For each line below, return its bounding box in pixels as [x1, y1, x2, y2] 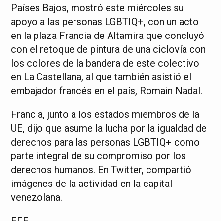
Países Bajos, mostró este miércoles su [11, 2, 184, 14]
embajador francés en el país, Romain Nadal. [11, 85, 203, 97]
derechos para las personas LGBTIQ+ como [11, 136, 200, 148]
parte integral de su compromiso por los [11, 150, 186, 162]
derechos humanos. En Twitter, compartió [11, 164, 192, 176]
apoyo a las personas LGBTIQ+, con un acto [11, 16, 199, 28]
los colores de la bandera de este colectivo [11, 57, 200, 69]
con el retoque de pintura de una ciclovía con [11, 43, 206, 55]
